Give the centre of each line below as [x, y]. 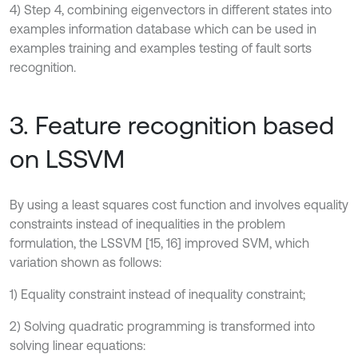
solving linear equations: [78, 346]
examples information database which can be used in [163, 29]
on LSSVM [67, 159]
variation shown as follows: [86, 263]
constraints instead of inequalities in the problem [147, 224]
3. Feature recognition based [172, 125]
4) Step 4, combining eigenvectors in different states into [171, 10]
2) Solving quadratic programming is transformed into [162, 326]
